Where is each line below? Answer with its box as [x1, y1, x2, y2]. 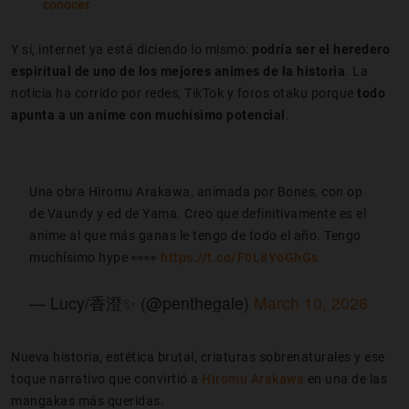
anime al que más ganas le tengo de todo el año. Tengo [29, 227, 362, 243]
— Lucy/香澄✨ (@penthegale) [29, 290, 254, 314]
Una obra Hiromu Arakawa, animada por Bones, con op [29, 184, 362, 199]
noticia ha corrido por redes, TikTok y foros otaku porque [11, 85, 357, 100]
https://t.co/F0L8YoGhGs [161, 249, 319, 265]
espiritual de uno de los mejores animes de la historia [11, 63, 345, 79]
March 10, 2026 [254, 290, 368, 314]
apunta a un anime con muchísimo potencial [11, 107, 286, 122]
